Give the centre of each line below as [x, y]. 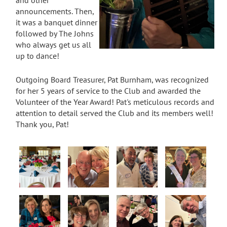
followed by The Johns [55, 33]
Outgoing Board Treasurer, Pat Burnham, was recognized [112, 80]
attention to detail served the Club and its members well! [115, 113]
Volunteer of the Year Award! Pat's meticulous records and [115, 102]
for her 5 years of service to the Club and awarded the [108, 91]
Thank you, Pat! [42, 124]
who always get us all [53, 44]
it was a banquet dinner [56, 22]
